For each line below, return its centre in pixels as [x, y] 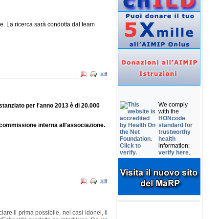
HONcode [172, 118]
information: [174, 146]
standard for [175, 125]
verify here [174, 153]
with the [169, 111]
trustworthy [175, 132]
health [167, 139]
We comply [173, 105]
